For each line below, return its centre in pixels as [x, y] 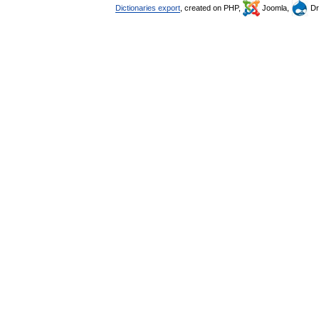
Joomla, [276, 8]
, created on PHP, [211, 8]
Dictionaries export [148, 8]
